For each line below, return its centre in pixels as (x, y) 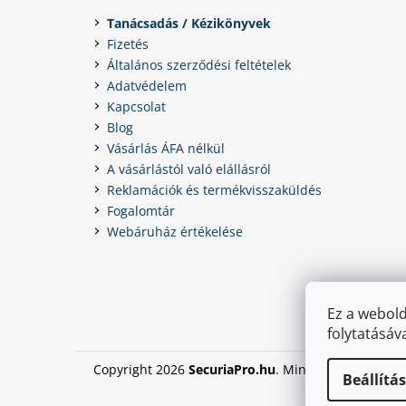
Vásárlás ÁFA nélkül (166, 148)
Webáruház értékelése (175, 231)
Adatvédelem (147, 85)
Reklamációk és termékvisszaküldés (214, 189)
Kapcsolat (136, 106)
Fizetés (128, 43)
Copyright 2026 (141, 369)
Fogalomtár (141, 210)
